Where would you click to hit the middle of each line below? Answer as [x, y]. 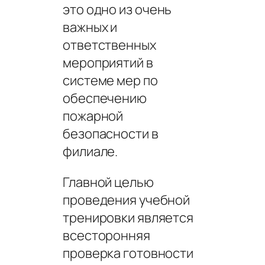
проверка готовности [128, 253]
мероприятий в [108, 62]
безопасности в [111, 133]
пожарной [93, 116]
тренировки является [128, 217]
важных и [90, 27]
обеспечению [105, 98]
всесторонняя [106, 235]
